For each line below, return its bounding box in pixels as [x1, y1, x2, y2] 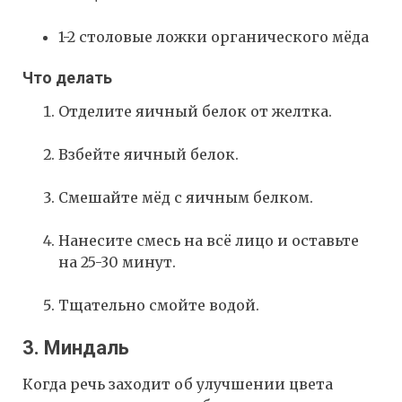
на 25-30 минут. [58, 253, 176, 272]
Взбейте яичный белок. [58, 145, 239, 164]
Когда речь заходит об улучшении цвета [22, 375, 333, 394]
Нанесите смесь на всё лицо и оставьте [58, 232, 359, 250]
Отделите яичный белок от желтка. [58, 102, 332, 121]
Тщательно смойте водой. [58, 296, 259, 315]
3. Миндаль [22, 336, 129, 360]
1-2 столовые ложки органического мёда [58, 28, 369, 47]
